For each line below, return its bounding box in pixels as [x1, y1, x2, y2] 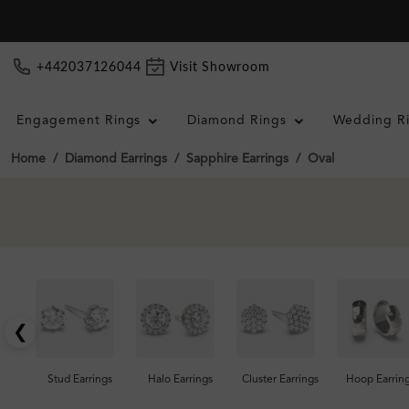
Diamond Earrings [65, 152, 167, 165]
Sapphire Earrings [186, 152, 288, 165]
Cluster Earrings [242, 374, 319, 385]
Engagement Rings [16, 114, 142, 127]
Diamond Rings [187, 114, 288, 127]
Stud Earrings [47, 374, 112, 385]
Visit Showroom [170, 60, 270, 74]
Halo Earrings [147, 374, 213, 385]
